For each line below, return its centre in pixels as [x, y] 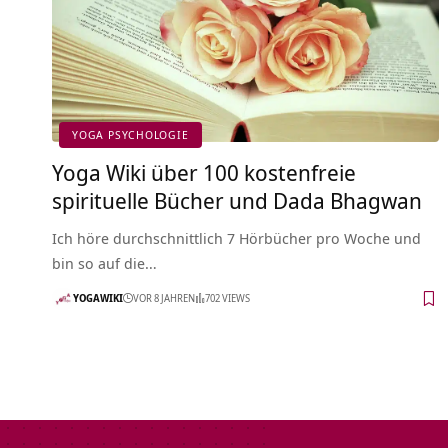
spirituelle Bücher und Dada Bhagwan [237, 199]
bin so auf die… [104, 262]
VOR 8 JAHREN [164, 298]
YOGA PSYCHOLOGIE [130, 135]
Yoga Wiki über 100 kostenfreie [204, 171]
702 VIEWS [227, 298]
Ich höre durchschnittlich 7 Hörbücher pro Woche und [236, 237]
